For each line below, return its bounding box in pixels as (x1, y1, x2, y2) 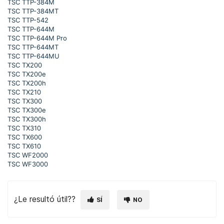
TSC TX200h (7, 79, 46, 87)
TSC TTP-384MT (7, 7, 58, 15)
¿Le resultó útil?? (14, 194, 75, 204)
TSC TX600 (7, 133, 42, 141)
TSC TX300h (7, 115, 46, 123)
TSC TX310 (7, 124, 41, 132)
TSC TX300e (7, 106, 46, 114)
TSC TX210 (7, 88, 41, 96)
